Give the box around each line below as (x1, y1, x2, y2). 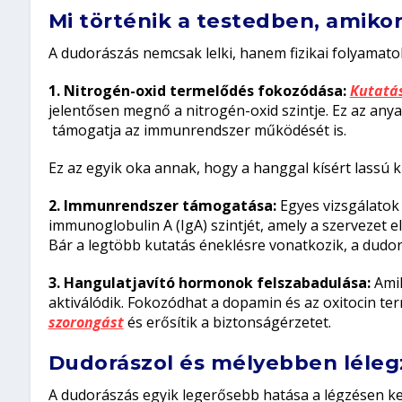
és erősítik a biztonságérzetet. (123, 312, 331, 333)
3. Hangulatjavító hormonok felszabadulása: (48, 273, 371, 293)
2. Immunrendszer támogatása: (48, 196, 276, 216)
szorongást (48, 312, 124, 333)
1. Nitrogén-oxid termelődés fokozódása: (48, 81, 346, 101)
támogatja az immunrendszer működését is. (48, 120, 346, 141)
